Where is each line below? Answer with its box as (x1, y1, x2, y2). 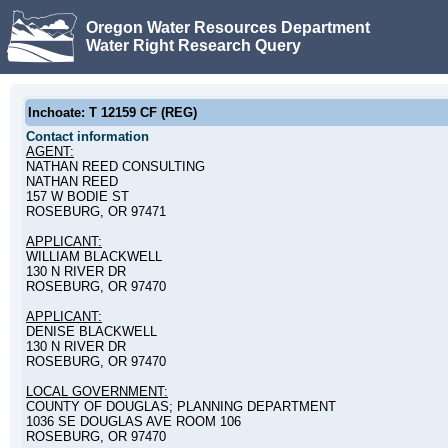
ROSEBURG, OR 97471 (26, 204, 166, 219)
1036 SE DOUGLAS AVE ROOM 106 (26, 414, 241, 429)
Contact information (26, 129, 149, 144)
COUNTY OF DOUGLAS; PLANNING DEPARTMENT (26, 399, 336, 414)
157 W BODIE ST (26, 189, 129, 204)
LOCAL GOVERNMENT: (26, 384, 168, 399)
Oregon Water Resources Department (86, 18, 370, 36)
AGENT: (26, 144, 74, 159)
